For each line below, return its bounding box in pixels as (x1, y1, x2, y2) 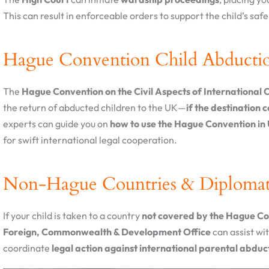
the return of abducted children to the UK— (3, 101, 186, 114)
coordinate (3, 242, 52, 255)
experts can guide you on (3, 118, 110, 130)
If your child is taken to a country (3, 210, 142, 222)
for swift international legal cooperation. (3, 134, 177, 147)
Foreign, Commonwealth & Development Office (3, 226, 211, 238)
